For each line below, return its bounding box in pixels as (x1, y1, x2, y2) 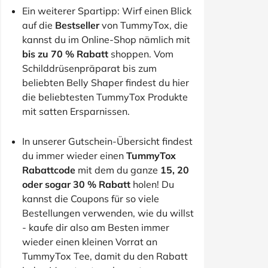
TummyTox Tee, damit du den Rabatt (22, 250, 188, 262)
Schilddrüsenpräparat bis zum (22, 62, 157, 74)
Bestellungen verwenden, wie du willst (22, 207, 194, 219)
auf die (22, 19, 55, 31)
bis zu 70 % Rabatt (22, 48, 108, 60)
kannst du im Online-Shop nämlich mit (22, 33, 190, 45)
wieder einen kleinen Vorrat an (22, 236, 157, 248)
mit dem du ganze (75, 164, 160, 176)
